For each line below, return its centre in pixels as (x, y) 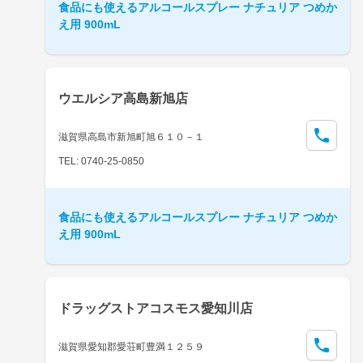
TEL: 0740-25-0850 (101, 161)
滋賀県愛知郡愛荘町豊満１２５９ (131, 346)
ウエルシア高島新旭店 (123, 98)
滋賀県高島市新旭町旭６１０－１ (131, 137)
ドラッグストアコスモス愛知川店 (156, 308)
